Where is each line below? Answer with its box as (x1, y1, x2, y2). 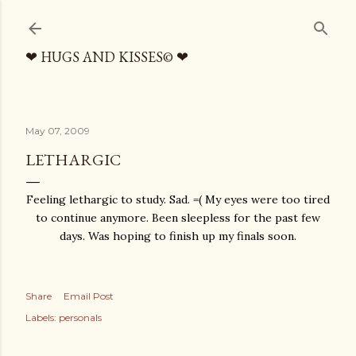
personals (59, 311, 102, 323)
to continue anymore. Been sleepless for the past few (36, 211, 320, 225)
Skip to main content (113, 10, 243, 30)
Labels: (25, 311, 56, 323)
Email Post (64, 290, 114, 302)
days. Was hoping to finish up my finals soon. (60, 229, 296, 243)
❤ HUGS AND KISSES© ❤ (25, 48, 188, 66)
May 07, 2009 (25, 125, 90, 137)
